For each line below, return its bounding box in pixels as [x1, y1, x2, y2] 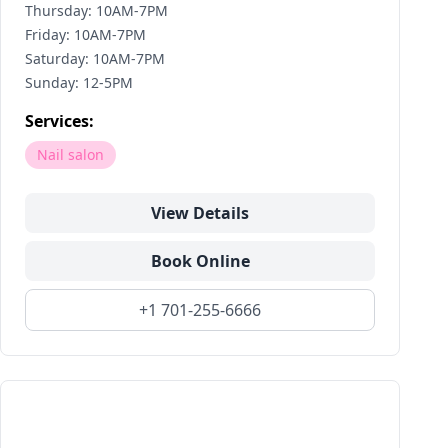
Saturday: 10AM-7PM [25, 49, 165, 68]
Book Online [150, 250, 250, 272]
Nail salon [37, 145, 104, 164]
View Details [151, 202, 249, 224]
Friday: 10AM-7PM [25, 25, 146, 44]
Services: [25, 110, 94, 132]
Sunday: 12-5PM [25, 73, 133, 92]
